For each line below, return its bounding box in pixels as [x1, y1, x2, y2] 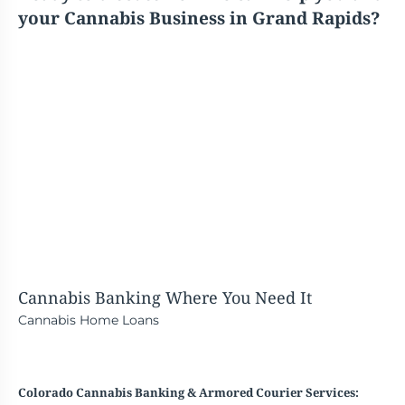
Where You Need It [160, 286, 312, 308]
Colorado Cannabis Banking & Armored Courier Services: [17, 383, 359, 400]
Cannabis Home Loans [17, 311, 159, 328]
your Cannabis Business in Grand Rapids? [17, 5, 380, 30]
